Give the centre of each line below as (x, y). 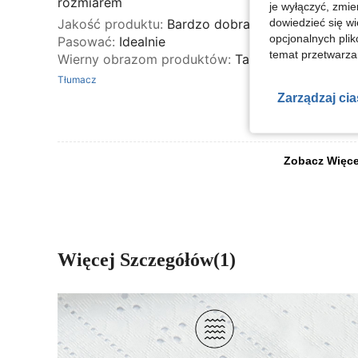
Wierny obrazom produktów (143, 59)
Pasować (85, 41)
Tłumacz (77, 79)
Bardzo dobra (209, 24)
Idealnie (142, 41)
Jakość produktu (109, 24)
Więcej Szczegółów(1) (147, 259)
